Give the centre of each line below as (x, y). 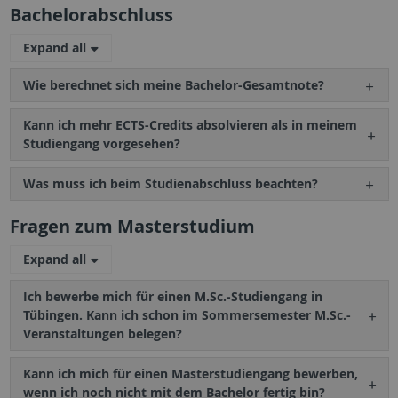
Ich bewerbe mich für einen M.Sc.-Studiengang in (172, 297)
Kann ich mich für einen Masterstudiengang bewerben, (190, 374)
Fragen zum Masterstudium (132, 227)
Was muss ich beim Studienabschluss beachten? (170, 184)
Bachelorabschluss (91, 15)
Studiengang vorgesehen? (101, 144)
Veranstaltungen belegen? (102, 334)
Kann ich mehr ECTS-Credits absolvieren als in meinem (190, 125)
